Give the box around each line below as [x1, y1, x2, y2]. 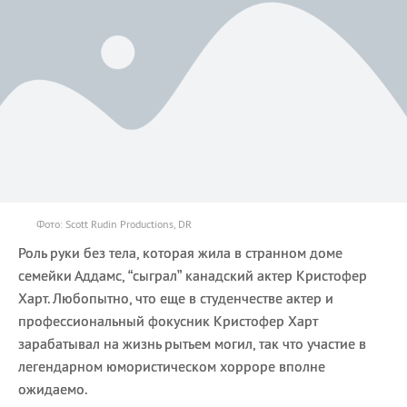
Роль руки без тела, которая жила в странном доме [18, 243, 342, 263]
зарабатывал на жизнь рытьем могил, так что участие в [18, 334, 366, 353]
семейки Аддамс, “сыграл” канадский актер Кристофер [18, 266, 367, 285]
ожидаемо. [18, 380, 87, 399]
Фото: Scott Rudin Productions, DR [36, 217, 192, 232]
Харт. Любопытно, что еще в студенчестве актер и [18, 289, 333, 308]
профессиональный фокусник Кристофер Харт [18, 312, 318, 331]
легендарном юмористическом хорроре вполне [18, 357, 325, 376]
